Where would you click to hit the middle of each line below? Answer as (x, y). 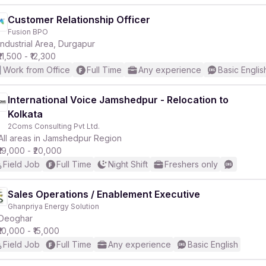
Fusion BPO (28, 32)
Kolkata (25, 114)
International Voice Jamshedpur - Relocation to (118, 100)
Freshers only (191, 164)
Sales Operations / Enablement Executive (104, 194)
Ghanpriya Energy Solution (53, 206)
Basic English (213, 244)
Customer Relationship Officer (79, 20)
